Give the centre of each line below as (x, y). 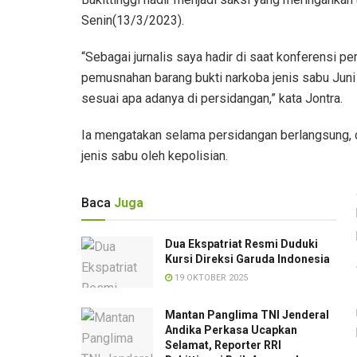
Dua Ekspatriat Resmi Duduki (241, 243)
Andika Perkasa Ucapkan (231, 330)
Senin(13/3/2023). (133, 20)
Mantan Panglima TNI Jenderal (247, 315)
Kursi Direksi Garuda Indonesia (247, 259)
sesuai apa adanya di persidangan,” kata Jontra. (212, 98)
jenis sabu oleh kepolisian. (155, 155)
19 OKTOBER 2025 (210, 277)
